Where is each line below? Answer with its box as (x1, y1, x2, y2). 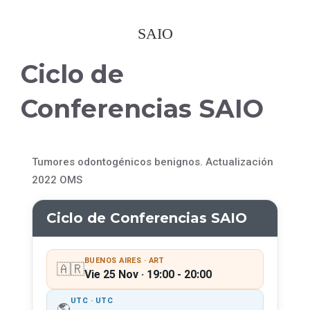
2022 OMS (32, 174, 82, 186)
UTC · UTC (71, 296, 113, 305)
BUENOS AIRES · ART (84, 256, 165, 265)
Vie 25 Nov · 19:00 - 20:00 (84, 268, 212, 281)
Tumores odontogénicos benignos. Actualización (32, 156, 273, 168)
